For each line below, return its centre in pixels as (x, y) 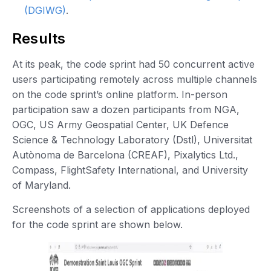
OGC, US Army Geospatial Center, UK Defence (120, 125)
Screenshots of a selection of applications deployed (131, 209)
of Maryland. (43, 185)
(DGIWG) (45, 11)
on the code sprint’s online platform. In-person (120, 95)
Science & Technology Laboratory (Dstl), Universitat (132, 140)
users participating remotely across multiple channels (135, 80)
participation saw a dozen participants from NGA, (126, 110)
